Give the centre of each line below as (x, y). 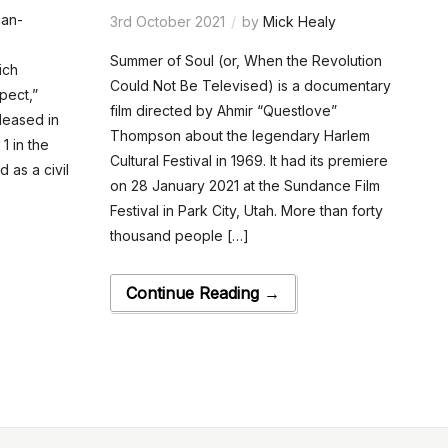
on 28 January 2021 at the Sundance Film (244, 186)
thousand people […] (179, 236)
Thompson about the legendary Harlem (239, 136)
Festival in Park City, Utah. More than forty (246, 211)
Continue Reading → (202, 293)
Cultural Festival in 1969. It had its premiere (248, 161)
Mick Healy (299, 22)
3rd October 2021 (167, 22)
